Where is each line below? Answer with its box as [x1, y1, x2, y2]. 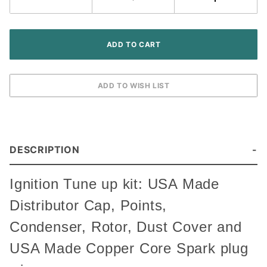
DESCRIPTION [10, 144, 80, 156]
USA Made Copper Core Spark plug [10, 240, 249, 257]
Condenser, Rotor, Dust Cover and [10, 219, 242, 235]
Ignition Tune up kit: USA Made [10, 176, 219, 193]
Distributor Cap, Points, [10, 197, 167, 214]
